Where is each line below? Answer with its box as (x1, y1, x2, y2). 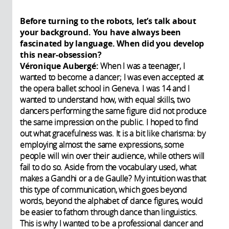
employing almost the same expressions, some (20, 139, 184, 150)
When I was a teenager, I (98, 60, 185, 72)
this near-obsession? (20, 49, 102, 60)
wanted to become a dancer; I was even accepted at (20, 71, 204, 83)
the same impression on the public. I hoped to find (20, 116, 198, 128)
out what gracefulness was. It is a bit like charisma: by (20, 127, 205, 139)
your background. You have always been (20, 26, 181, 38)
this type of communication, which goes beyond (20, 184, 187, 195)
